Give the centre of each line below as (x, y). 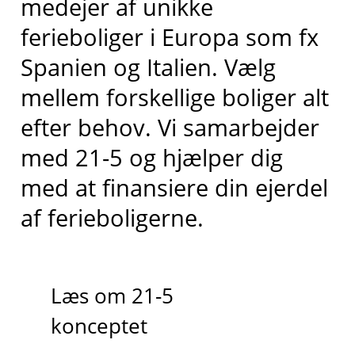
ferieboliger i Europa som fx (169, 37)
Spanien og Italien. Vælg (148, 67)
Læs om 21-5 (112, 296)
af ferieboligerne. (112, 218)
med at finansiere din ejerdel (174, 188)
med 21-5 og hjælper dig (151, 158)
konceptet (99, 326)
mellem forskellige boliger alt (174, 97)
